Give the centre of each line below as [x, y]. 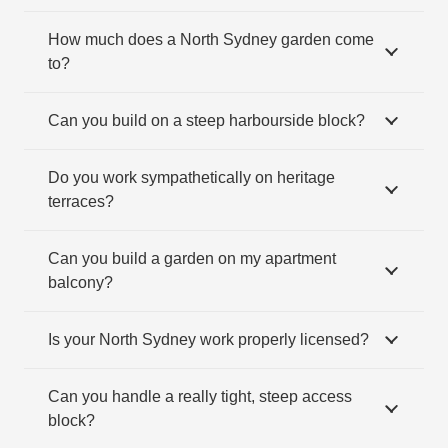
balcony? [80, 282]
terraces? [81, 201]
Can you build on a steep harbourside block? [206, 120]
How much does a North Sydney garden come [211, 39]
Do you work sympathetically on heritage [191, 177]
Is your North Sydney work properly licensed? [208, 339]
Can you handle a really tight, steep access [200, 396]
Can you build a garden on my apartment [192, 258]
